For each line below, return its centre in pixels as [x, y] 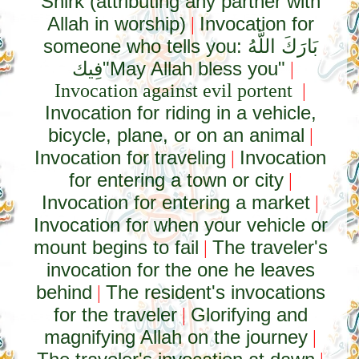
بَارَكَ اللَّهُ [282, 46]
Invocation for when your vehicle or [180, 225]
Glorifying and [249, 315]
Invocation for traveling [131, 157]
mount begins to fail [116, 247]
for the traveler [115, 315]
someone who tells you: [145, 46]
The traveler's [270, 247]
